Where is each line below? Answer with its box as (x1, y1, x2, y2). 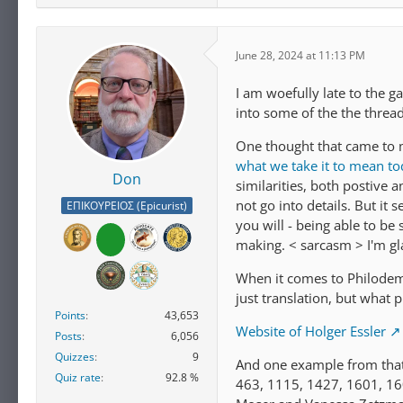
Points (55, 307, 85, 323)
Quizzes (55, 348, 94, 364)
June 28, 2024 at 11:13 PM (236, 47, 365, 63)
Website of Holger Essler (236, 322, 386, 341)
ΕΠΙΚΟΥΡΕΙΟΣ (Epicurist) (67, 197, 187, 213)
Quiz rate (55, 369, 101, 385)
